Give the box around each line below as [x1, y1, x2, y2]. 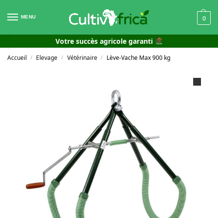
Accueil [7, 54, 27, 62]
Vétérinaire [67, 54, 97, 62]
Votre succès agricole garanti [55, 36, 153, 46]
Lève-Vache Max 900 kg [107, 54, 171, 62]
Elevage [36, 54, 58, 62]
